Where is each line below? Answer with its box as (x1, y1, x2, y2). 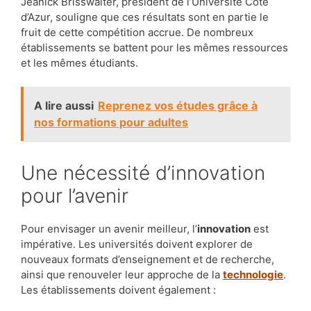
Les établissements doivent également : (21, 283, 216, 296)
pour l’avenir (21, 183, 128, 208)
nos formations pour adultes (34, 115, 188, 129)
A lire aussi (34, 98, 94, 112)
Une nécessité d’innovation (21, 160, 35, 185)
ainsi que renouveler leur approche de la (21, 267, 223, 281)
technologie (223, 267, 283, 281)
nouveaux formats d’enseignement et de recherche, (21, 252, 274, 266)
